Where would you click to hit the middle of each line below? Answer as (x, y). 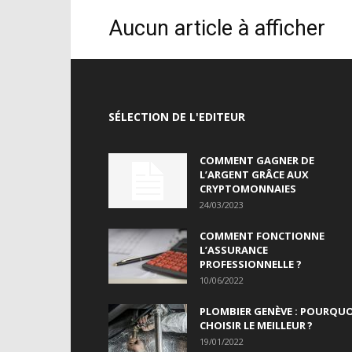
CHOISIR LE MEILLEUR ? (256, 325)
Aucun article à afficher (217, 28)
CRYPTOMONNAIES (248, 189)
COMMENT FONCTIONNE (262, 236)
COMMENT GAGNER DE (257, 160)
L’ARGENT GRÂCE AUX (254, 174)
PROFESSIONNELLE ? (251, 264)
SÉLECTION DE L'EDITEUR (177, 117)
